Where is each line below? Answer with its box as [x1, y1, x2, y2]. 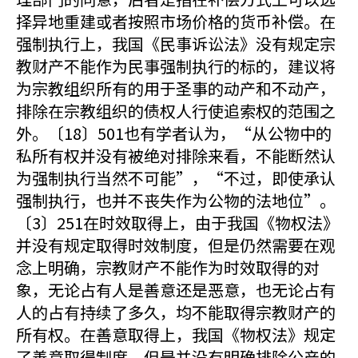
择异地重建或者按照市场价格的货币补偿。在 [16, 10, 336, 33]
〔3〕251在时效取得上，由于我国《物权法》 [16, 211, 339, 234]
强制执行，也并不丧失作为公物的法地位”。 [16, 189, 336, 212]
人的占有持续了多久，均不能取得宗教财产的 [16, 300, 336, 324]
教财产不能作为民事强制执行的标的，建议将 [16, 54, 336, 78]
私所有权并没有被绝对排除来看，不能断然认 [16, 144, 336, 167]
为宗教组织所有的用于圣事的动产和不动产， [16, 77, 336, 100]
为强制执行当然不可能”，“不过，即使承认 [16, 166, 336, 189]
